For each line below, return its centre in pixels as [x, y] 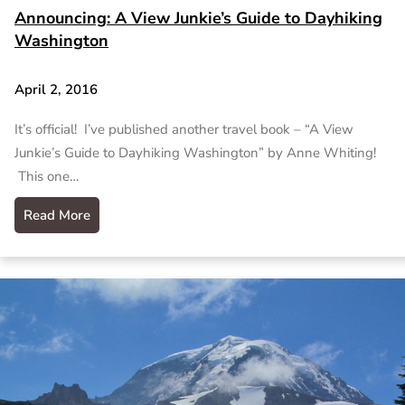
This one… [47, 176]
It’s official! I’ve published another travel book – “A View [184, 129]
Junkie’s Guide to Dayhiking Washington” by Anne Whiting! [195, 152]
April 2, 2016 [56, 89]
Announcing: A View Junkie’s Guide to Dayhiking [198, 19]
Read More [57, 215]
